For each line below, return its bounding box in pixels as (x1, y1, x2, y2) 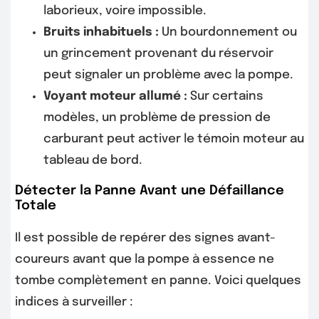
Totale (15, 199, 56, 212)
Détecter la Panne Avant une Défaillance (15, 184, 284, 197)
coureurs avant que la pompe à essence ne (15, 253, 274, 266)
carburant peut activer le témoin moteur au (43, 132, 304, 145)
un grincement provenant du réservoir (43, 47, 273, 60)
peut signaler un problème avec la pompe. (43, 68, 293, 81)
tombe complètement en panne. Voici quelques (15, 275, 301, 288)
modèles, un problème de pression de (43, 111, 271, 124)
